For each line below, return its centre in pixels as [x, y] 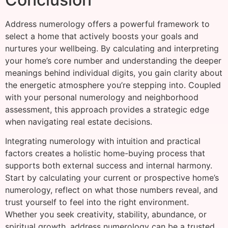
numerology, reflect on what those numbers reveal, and [111, 190]
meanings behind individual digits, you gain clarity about [114, 73]
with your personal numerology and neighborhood [102, 97]
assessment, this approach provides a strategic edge [107, 109]
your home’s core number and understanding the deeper [113, 60]
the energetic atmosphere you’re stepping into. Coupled [113, 85]
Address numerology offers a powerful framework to [107, 24]
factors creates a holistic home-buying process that [105, 153]
